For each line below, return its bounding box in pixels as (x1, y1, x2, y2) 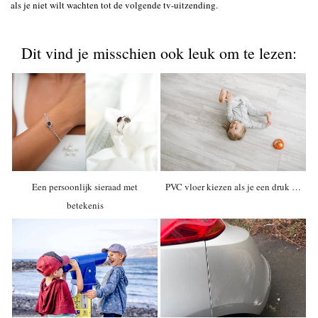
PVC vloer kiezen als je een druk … (165, 180, 301, 194)
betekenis (66, 199, 104, 212)
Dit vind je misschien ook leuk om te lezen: (21, 42, 297, 63)
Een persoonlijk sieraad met (32, 180, 138, 194)
